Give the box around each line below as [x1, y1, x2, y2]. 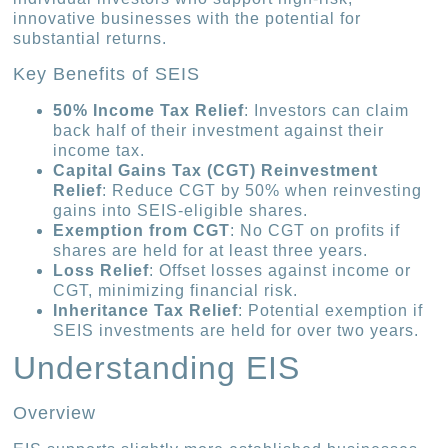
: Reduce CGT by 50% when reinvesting [102, 181, 423, 199]
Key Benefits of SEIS [13, 63, 201, 84]
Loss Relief [53, 261, 150, 279]
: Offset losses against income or [149, 261, 412, 279]
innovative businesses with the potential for [13, 10, 362, 28]
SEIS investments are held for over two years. [53, 321, 420, 339]
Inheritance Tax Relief [53, 301, 239, 319]
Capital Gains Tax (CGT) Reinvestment [53, 161, 379, 179]
